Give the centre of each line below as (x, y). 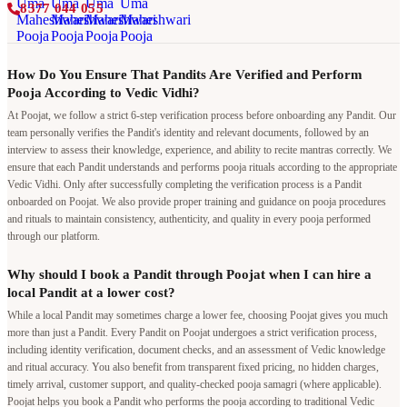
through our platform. (54, 236)
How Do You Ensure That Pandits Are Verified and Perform (185, 74)
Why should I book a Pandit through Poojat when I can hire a (189, 274)
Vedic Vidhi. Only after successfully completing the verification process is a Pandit (184, 184)
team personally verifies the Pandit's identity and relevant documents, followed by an (188, 132)
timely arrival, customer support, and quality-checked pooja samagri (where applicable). (194, 384)
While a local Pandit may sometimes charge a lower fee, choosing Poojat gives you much (198, 315)
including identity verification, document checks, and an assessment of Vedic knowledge (196, 349)
